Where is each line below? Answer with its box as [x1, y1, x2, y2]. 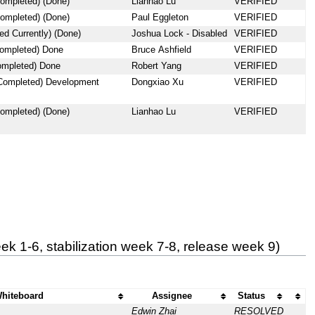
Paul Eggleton [131, 13, 188, 23]
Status [238, 291, 266, 302]
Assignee [152, 291, 193, 302]
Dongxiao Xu [131, 77, 184, 88]
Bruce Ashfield [131, 45, 191, 56]
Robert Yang [131, 61, 181, 72]
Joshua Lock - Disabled [131, 29, 227, 39]
